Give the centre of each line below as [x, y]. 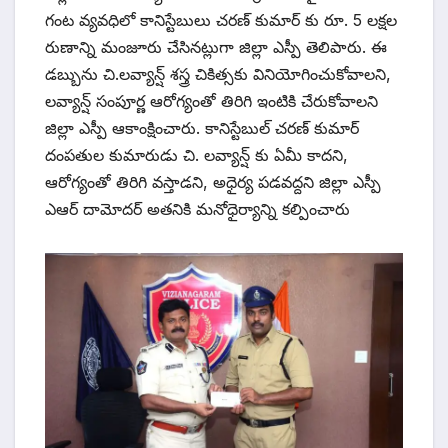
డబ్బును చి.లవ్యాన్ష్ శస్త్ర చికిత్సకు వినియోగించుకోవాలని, [218, 73]
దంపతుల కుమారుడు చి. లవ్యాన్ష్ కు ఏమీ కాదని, [196, 154]
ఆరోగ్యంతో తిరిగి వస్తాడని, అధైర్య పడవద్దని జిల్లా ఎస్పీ [213, 181]
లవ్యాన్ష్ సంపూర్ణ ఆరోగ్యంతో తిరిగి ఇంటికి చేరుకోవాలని [211, 100]
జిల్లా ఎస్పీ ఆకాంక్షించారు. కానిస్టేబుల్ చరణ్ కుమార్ [202, 127]
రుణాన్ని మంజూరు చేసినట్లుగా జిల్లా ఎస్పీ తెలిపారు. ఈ [216, 46]
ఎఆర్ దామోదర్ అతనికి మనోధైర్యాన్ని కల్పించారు [197, 208]
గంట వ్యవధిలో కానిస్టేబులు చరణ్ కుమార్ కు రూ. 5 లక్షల [221, 19]
